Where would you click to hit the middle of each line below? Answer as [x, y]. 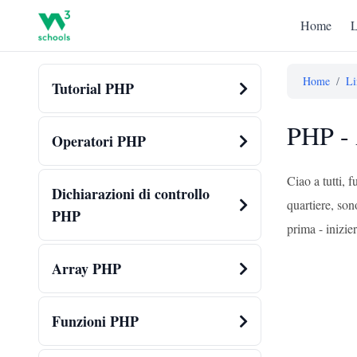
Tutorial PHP [93, 88]
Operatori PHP [99, 141]
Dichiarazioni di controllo [131, 194]
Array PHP [86, 269]
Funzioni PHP [95, 321]
